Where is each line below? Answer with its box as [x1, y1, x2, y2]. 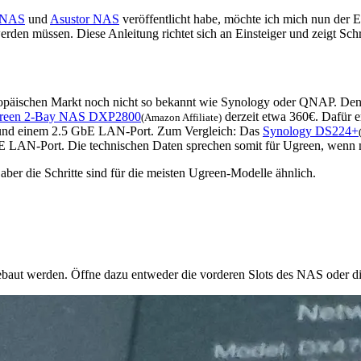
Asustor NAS [50, 12, 119, 27]
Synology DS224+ [263, 124, 359, 139]
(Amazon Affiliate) [141, 111, 222, 124]
